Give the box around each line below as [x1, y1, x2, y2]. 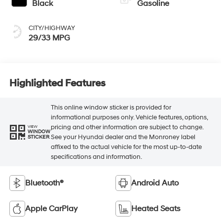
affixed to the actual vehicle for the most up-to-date [50, 143, 202, 151]
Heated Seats [131, 204, 181, 214]
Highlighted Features [9, 77, 106, 89]
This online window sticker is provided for [50, 103, 171, 111]
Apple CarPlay [25, 204, 77, 214]
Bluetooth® [25, 178, 64, 188]
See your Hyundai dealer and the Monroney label [50, 133, 195, 141]
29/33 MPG [28, 33, 70, 43]
